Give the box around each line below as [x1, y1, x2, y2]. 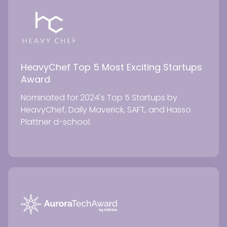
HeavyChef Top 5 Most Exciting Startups [21, 60, 202, 73]
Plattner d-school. [21, 116, 91, 128]
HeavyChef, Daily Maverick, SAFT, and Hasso [21, 103, 191, 116]
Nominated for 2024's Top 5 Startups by [21, 91, 177, 103]
